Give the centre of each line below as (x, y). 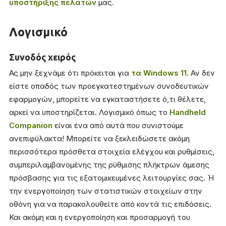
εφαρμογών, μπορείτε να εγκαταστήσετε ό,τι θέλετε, (107, 99)
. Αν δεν (201, 73)
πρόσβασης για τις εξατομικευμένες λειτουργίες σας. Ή (111, 178)
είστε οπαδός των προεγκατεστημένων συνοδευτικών (109, 86)
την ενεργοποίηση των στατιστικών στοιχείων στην (106, 191)
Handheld (188, 112)
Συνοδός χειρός (42, 57)
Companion (31, 126)
